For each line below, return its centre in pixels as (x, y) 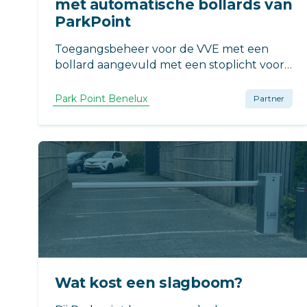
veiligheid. (82, 80)
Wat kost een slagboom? (149, 282)
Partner (269, 98)
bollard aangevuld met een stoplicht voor (170, 64)
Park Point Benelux (101, 98)
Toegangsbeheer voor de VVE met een (162, 49)
